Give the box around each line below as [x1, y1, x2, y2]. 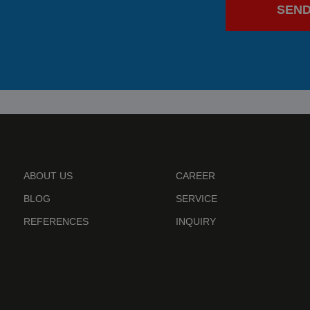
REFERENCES [24, 216, 89, 228]
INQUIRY [176, 216, 216, 228]
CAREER [176, 170, 215, 182]
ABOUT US [24, 170, 73, 182]
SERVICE [176, 193, 217, 205]
